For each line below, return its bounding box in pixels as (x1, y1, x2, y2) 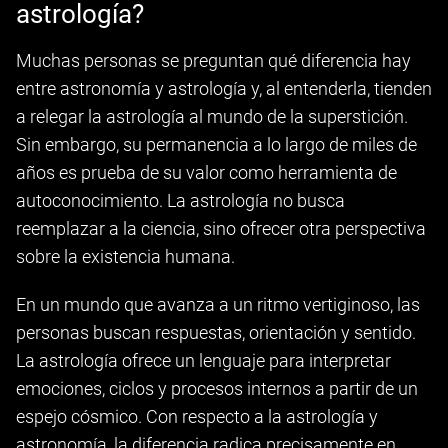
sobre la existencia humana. (16, 246, 235, 267)
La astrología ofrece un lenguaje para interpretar (16, 350, 391, 371)
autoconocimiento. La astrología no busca (16, 190, 345, 211)
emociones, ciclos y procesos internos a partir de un (16, 378, 418, 399)
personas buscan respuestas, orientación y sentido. (16, 322, 416, 343)
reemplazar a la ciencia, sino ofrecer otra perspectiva (16, 218, 426, 239)
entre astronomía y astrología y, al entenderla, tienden (16, 78, 432, 99)
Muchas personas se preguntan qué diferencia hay (16, 50, 411, 71)
